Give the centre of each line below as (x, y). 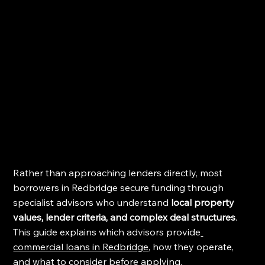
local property (204, 202)
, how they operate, (193, 246)
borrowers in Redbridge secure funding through (120, 187)
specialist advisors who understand (92, 202)
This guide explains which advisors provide (107, 232)
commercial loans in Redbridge (81, 246)
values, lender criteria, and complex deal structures (125, 217)
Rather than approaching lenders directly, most (119, 172)
